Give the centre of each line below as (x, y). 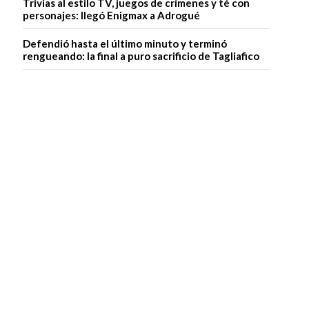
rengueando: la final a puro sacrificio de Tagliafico (141, 56)
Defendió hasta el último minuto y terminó (124, 43)
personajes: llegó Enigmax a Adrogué (111, 15)
